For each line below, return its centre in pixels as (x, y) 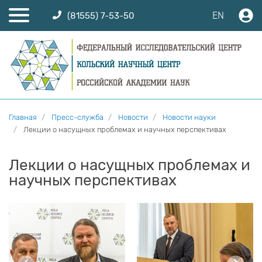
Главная (23, 118)
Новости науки (189, 118)
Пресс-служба (77, 118)
